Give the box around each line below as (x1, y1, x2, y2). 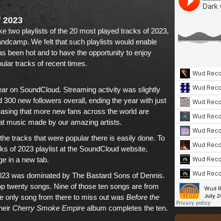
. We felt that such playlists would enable (27, 37, 157, 46)
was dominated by (9, 171, 72, 180)
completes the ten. (107, 204, 168, 212)
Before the (126, 193, 159, 201)
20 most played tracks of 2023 (70, 27, 167, 35)
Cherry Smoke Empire (12, 204, 85, 212)
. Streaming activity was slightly (59, 85, 160, 94)
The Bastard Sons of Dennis (72, 171, 163, 180)
